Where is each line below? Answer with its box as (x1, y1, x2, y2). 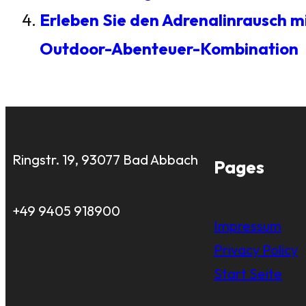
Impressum (214, 217, 281, 234)
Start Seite (214, 265, 282, 282)
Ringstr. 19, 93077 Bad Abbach (12, 151, 198, 168)
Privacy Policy (214, 241, 298, 258)
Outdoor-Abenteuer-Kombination (40, 38, 298, 59)
